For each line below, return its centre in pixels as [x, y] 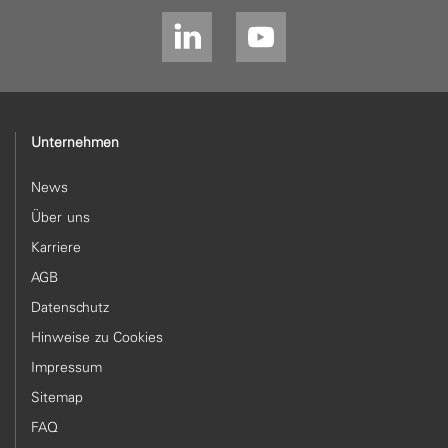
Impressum [67, 367]
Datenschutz [70, 307]
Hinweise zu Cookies [97, 337]
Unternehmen [75, 142]
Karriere [56, 247]
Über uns [60, 217]
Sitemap [57, 397]
